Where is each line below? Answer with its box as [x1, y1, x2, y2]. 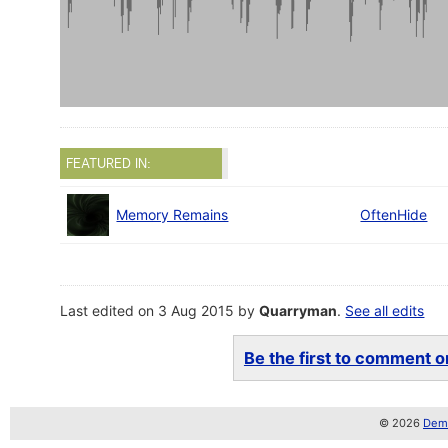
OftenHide [360, 206, 428, 224]
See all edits [345, 302, 425, 320]
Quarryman [259, 302, 338, 320]
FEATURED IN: [66, 155, 152, 172]
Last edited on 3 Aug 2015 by [60, 302, 260, 320]
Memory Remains [116, 206, 229, 224]
